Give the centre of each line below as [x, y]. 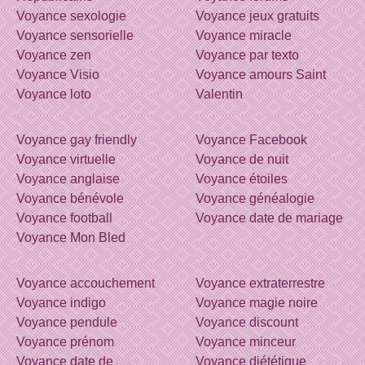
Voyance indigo [61, 303]
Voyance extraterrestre [260, 284]
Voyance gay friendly [77, 140]
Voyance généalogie [255, 199]
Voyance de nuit [242, 160]
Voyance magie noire [257, 303]
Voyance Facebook [251, 140]
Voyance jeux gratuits [257, 16]
